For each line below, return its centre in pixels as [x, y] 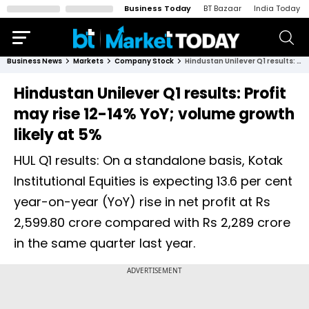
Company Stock [144, 61]
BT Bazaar [222, 8]
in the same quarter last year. [104, 243]
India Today [277, 8]
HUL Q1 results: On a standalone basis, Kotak [148, 160]
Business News [34, 61]
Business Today [158, 8]
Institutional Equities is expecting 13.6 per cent [153, 181]
